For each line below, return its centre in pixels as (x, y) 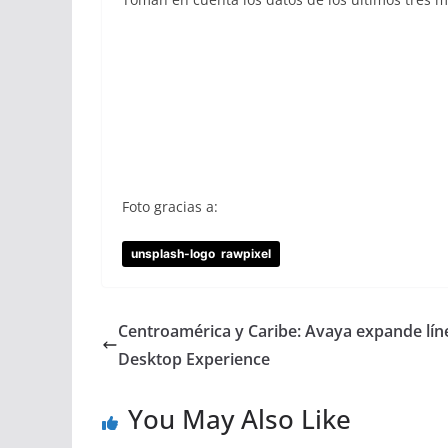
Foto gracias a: (170, 206)
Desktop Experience (194, 358)
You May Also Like (239, 418)
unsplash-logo (173, 253)
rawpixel (246, 253)
